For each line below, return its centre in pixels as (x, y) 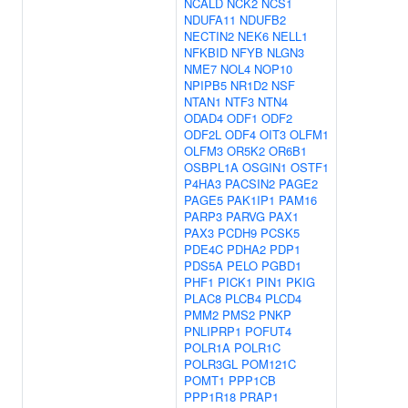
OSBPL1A (211, 167)
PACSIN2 (250, 184)
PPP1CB (252, 380)
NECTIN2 (209, 36)
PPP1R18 (210, 397)
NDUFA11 (210, 20)
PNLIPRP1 (213, 331)
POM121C (269, 364)
